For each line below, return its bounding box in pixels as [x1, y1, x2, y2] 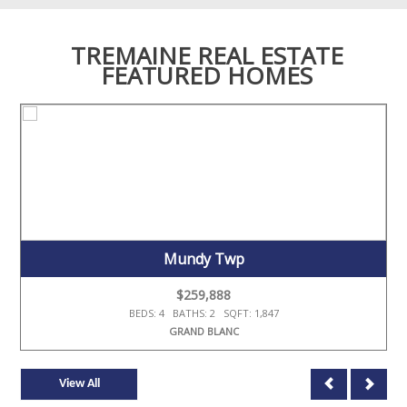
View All [58, 377, 100, 392]
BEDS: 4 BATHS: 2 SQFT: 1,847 [128, 306, 279, 321]
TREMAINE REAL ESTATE [70, 39, 343, 73]
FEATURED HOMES [101, 59, 313, 93]
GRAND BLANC [168, 324, 239, 339]
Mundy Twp [163, 249, 244, 270]
